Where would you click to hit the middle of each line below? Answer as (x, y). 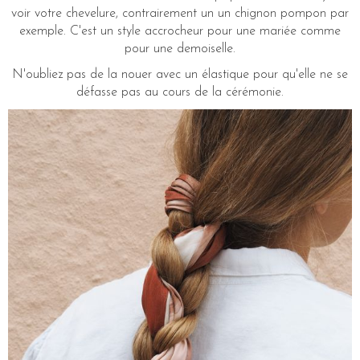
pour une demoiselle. (180, 49)
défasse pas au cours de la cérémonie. (180, 93)
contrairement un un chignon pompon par (235, 14)
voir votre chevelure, (65, 14)
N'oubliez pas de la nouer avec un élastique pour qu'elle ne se (180, 75)
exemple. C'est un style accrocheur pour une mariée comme (180, 32)
